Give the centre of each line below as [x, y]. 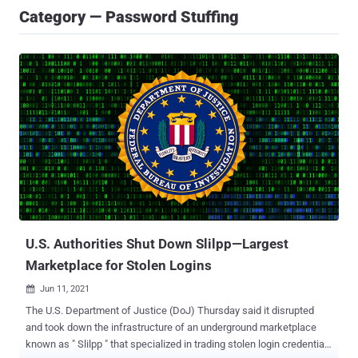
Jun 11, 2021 [65, 289]
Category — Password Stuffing [129, 17]
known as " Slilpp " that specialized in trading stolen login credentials [179, 344]
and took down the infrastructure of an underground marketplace [171, 328]
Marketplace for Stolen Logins [119, 266]
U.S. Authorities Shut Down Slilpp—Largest [157, 244]
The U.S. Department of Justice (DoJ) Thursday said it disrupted [170, 311]
